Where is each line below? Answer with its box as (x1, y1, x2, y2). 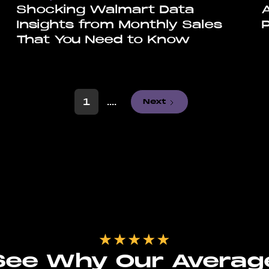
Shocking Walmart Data (16, 3, 194, 17)
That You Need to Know (16, 33, 190, 47)
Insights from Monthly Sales (16, 18, 222, 32)
